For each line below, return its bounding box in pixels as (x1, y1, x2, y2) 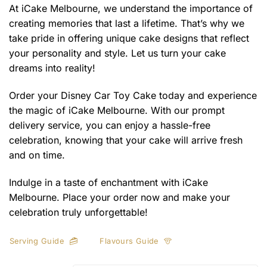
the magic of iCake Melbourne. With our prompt (9, 104, 225, 116)
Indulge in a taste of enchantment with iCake (9, 176, 208, 188)
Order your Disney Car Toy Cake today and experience (9, 89, 257, 101)
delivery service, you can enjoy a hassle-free (9, 119, 210, 131)
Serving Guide (10, 237, 64, 246)
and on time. (9, 148, 65, 161)
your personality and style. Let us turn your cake (9, 47, 226, 60)
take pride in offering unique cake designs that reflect (9, 32, 249, 45)
